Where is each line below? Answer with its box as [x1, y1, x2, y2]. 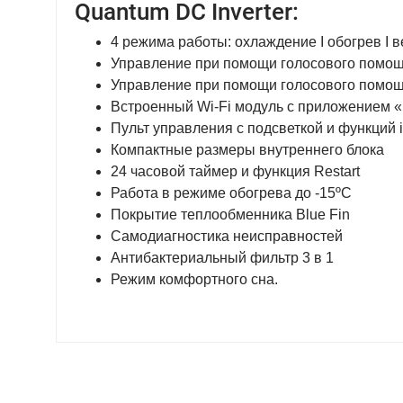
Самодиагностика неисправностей [111, 228, 343, 244]
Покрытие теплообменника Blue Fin [111, 207, 350, 222]
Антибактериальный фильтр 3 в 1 [111, 250, 334, 265]
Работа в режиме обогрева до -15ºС [111, 185, 352, 201]
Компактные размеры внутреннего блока [111, 142, 384, 157]
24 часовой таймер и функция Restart [111, 164, 360, 179]
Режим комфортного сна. [111, 272, 278, 287]
